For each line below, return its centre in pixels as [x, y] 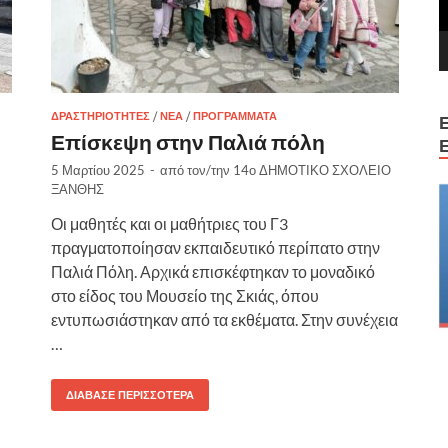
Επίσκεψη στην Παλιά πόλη [188, 141]
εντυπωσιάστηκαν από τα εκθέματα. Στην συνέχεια [224, 319]
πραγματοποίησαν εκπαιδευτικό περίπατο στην [215, 247]
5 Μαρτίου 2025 [98, 169]
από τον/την [196, 169]
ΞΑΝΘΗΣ [77, 188]
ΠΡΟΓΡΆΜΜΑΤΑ [235, 115]
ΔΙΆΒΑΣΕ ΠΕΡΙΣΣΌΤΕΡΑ [130, 394]
